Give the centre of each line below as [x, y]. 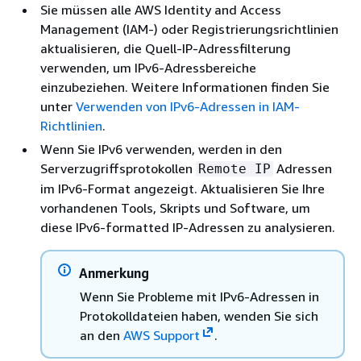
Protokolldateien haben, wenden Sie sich [199, 315]
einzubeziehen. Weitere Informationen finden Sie [185, 87]
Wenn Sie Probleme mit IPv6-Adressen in [199, 296]
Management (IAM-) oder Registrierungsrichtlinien [189, 29]
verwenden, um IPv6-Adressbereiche [148, 67]
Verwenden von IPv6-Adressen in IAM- [188, 106]
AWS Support [162, 335]
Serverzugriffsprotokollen [118, 168]
